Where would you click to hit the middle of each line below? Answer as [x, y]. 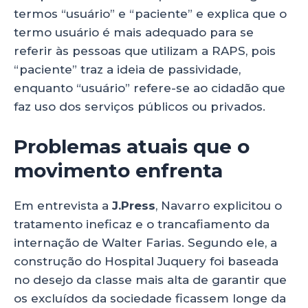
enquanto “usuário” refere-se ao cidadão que [150, 88]
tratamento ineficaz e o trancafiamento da [142, 224]
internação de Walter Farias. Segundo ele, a [145, 243]
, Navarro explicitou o [219, 206]
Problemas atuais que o [132, 147]
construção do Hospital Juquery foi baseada [146, 262]
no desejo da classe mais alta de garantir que [150, 280]
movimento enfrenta [118, 171]
